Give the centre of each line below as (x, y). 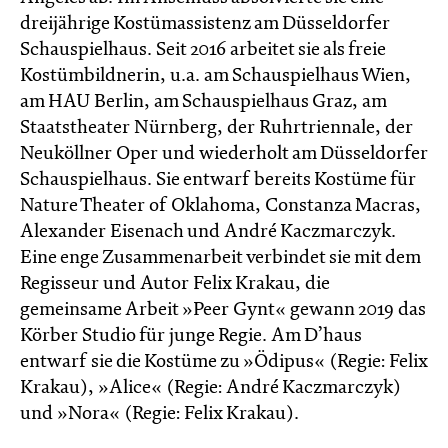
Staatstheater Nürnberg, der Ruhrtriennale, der (216, 128)
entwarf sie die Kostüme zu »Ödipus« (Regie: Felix (223, 362)
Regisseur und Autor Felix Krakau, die (174, 284)
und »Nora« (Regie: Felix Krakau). (159, 414)
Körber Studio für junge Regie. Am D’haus (190, 336)
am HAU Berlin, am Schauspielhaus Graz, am (203, 102)
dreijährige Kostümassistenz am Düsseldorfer (205, 24)
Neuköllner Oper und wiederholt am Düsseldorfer (224, 154)
